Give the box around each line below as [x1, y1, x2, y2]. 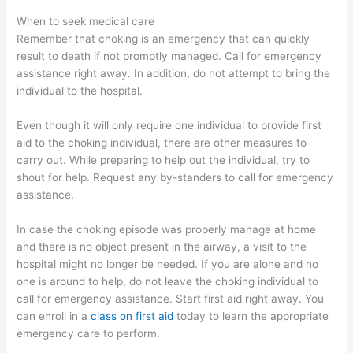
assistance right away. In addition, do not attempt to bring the [17, 66, 331, 80]
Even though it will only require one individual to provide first [17, 118, 322, 132]
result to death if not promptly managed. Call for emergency [17, 49, 322, 62]
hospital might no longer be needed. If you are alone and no [17, 257, 319, 270]
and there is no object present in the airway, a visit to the [17, 240, 307, 253]
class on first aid [91, 309, 174, 322]
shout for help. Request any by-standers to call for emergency [17, 170, 334, 184]
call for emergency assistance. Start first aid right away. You [17, 292, 325, 305]
